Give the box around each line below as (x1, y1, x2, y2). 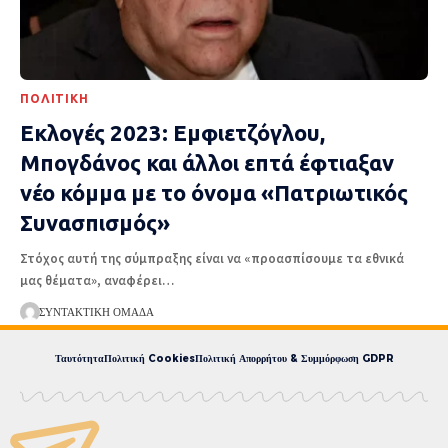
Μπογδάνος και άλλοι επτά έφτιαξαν (20, 149, 394, 175)
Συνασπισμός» (20, 209, 170, 235)
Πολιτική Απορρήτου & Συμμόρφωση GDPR (194, 352, 394, 366)
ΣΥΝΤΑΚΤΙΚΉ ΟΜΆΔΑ (38, 304, 154, 319)
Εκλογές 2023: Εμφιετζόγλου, (20, 119, 325, 145)
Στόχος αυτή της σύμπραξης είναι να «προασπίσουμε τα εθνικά (20, 249, 404, 267)
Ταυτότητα (54, 352, 104, 366)
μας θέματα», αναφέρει (20, 271, 162, 289)
